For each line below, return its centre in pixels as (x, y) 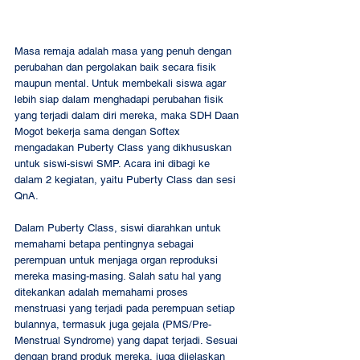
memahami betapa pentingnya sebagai (106, 243)
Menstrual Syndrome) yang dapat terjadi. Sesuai (128, 340)
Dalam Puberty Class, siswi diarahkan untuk (119, 227)
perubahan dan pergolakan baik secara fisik (117, 67)
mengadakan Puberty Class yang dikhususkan (125, 147)
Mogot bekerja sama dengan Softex (99, 131)
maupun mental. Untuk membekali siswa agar (122, 83)
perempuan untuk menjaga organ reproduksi (118, 260)
